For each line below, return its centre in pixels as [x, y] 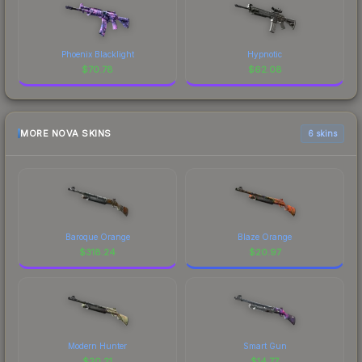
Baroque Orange [97, 236]
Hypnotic [265, 54]
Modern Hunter [97, 345]
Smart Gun [265, 345]
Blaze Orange [265, 236]
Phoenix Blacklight [97, 54]
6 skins [322, 133]
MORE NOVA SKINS [66, 134]
